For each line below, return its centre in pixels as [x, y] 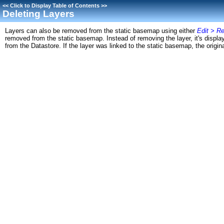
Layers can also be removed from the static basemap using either [101, 31]
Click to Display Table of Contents [55, 5]
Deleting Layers [38, 14]
